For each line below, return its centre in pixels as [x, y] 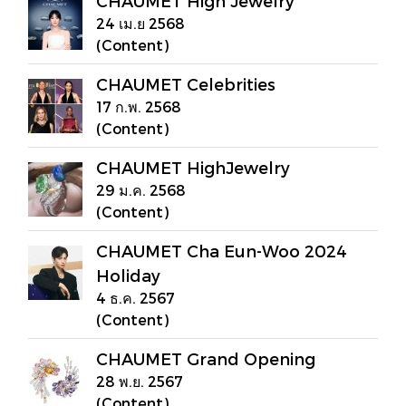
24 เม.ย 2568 [140, 23]
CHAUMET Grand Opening [206, 358]
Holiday [128, 275]
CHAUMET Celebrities [186, 84]
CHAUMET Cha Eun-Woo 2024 [222, 251]
